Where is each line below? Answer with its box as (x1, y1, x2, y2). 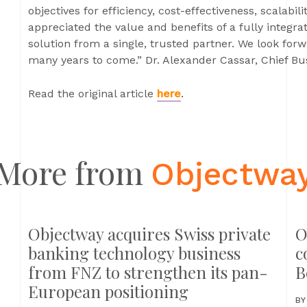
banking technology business (28, 242, 241, 264)
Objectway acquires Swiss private (28, 223, 271, 245)
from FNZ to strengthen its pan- (28, 261, 268, 283)
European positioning (28, 280, 188, 302)
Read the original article (28, 87, 157, 100)
